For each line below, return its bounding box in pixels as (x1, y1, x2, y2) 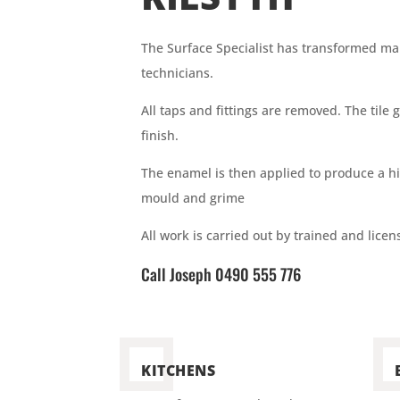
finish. (141, 127, 179, 145)
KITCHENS (141, 360, 216, 380)
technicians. (141, 64, 214, 82)
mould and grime (141, 189, 246, 207)
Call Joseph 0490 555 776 (141, 262, 302, 287)
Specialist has (216, 39, 299, 57)
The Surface (141, 39, 217, 57)
